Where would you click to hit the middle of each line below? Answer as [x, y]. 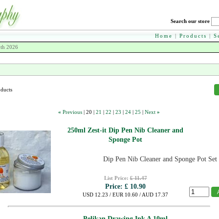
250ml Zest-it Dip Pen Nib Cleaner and [125, 130]
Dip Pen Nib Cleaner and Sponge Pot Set [160, 159]
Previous [72, 112]
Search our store [190, 21]
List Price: [117, 178]
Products [193, 36]
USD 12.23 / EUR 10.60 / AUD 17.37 [125, 195]
